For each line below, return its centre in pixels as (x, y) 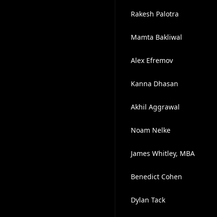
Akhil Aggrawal (155, 107)
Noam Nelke (150, 130)
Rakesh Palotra (155, 14)
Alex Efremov (152, 60)
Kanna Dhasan (154, 84)
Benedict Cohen (156, 177)
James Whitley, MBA (163, 153)
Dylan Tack (148, 200)
